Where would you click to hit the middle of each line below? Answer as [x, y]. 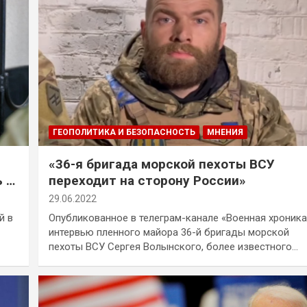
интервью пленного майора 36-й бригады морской [169, 233]
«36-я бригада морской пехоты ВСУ [161, 164]
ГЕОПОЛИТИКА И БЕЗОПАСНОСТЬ [124, 133]
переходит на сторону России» [147, 181]
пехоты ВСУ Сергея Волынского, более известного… [173, 247]
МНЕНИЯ [225, 133]
